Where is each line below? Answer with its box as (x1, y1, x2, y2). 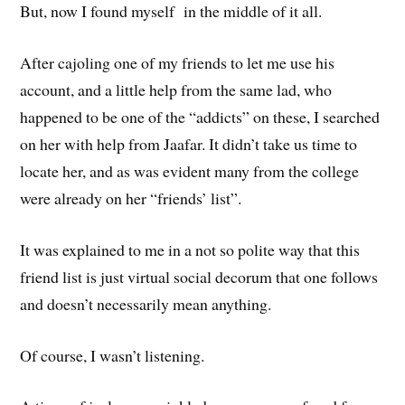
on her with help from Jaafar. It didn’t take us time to (20, 133, 358, 155)
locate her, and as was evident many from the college (20, 160, 360, 183)
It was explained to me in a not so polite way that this (20, 238, 361, 260)
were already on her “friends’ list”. (20, 187, 248, 210)
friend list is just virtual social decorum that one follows (20, 265, 379, 287)
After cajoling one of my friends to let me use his (20, 52, 335, 74)
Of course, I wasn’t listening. (20, 344, 211, 366)
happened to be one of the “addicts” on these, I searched (20, 106, 381, 128)
